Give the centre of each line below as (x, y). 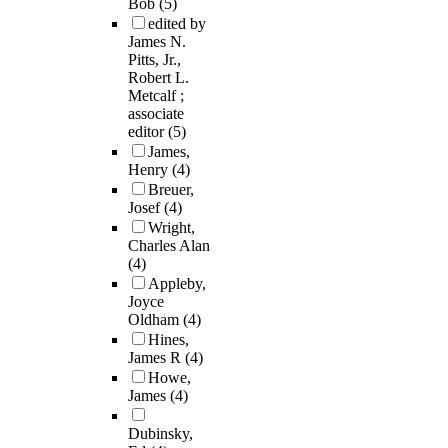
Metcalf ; (156, 96)
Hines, (168, 340)
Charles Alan (169, 246)
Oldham (155, 320)
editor (148, 132)
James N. (157, 42)
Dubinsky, (160, 434)
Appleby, (177, 284)
